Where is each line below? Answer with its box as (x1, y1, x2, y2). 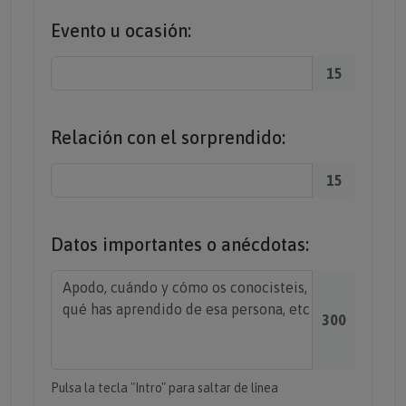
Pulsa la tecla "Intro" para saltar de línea (51, 381, 278, 395)
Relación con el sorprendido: (51, 127, 285, 148)
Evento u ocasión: (51, 20, 191, 41)
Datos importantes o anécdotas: (51, 234, 309, 255)
